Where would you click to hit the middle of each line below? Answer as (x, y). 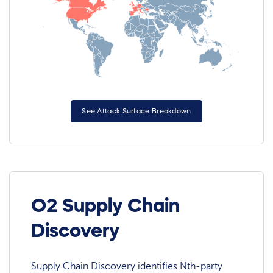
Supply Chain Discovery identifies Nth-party (127, 266)
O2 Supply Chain (106, 206)
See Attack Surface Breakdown (136, 111)
